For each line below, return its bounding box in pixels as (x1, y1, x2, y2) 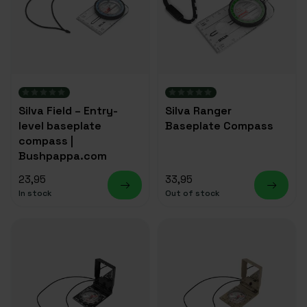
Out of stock (165, 187, 220, 199)
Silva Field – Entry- (19, 103, 118, 118)
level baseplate (19, 119, 101, 133)
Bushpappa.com (19, 149, 107, 163)
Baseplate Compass (165, 119, 273, 133)
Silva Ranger (165, 103, 232, 118)
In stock (19, 187, 52, 199)
